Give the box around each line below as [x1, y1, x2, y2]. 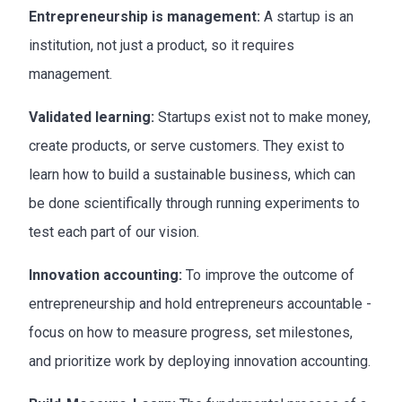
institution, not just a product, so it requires [29, 36, 294, 54]
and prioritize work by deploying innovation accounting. [29, 352, 371, 370]
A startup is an [264, 7, 354, 25]
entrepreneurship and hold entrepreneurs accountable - [29, 294, 371, 312]
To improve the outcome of [186, 266, 354, 284]
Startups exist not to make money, [158, 108, 371, 126]
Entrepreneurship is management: [29, 7, 264, 25]
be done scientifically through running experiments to [29, 194, 360, 212]
